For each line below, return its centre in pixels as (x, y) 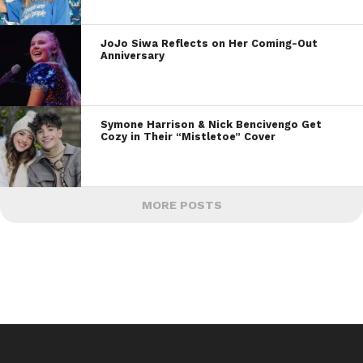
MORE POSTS (181, 205)
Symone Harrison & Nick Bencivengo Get (211, 124)
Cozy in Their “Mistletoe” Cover (188, 136)
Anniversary (133, 55)
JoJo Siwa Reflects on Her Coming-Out (209, 43)
